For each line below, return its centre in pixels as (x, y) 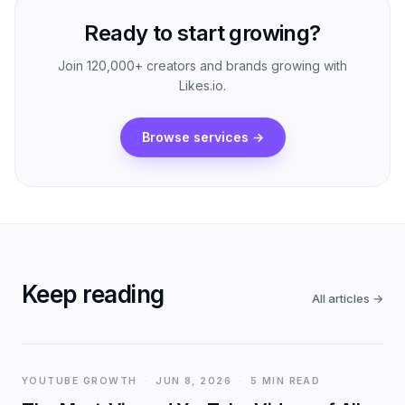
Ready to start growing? (202, 33)
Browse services (195, 137)
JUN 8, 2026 (194, 381)
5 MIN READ (285, 381)
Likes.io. (202, 85)
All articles (341, 298)
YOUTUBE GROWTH (80, 381)
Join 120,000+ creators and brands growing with (202, 66)
